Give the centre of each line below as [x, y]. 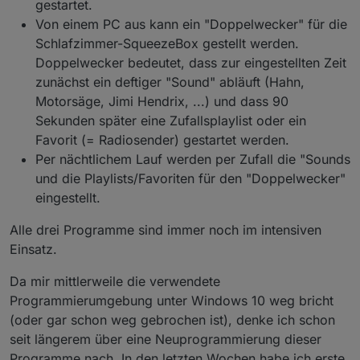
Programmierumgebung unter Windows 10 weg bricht [172, 300]
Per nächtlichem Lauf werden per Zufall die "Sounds [193, 159]
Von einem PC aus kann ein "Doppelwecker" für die [191, 24]
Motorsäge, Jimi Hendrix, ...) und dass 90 [162, 101]
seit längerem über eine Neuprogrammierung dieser [166, 339]
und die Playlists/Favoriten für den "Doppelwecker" [190, 178]
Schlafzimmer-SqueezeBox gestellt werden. [167, 43]
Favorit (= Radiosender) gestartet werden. [162, 139]
